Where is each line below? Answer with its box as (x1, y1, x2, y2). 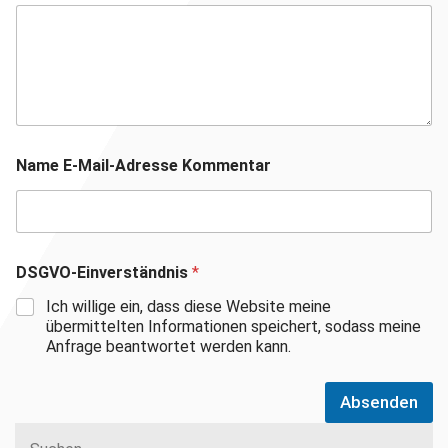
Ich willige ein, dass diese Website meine (46, 296, 331, 316)
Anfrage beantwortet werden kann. (46, 336, 291, 356)
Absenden (340, 391, 418, 412)
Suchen (15, 403, 67, 423)
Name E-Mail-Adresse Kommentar (16, 155, 271, 175)
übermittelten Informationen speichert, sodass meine (46, 316, 421, 336)
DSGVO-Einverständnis (16, 262, 192, 282)
